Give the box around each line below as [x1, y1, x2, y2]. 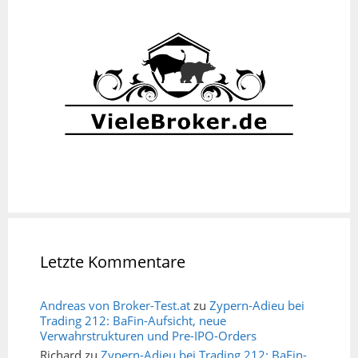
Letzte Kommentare [40, 251, 185, 273]
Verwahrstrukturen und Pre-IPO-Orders [40, 328, 257, 344]
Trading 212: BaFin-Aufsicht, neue [40, 312, 226, 329]
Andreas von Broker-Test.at [40, 297, 190, 314]
